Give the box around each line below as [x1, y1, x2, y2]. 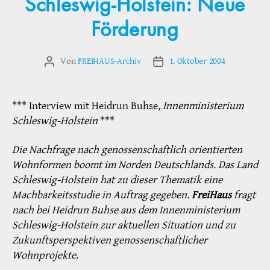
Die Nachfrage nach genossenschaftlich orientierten [12, 142, 242, 157]
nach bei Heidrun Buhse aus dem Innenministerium [12, 202, 240, 217]
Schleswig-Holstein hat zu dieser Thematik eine [12, 172, 222, 187]
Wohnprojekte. [12, 248, 78, 262]
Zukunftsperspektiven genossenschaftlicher [12, 233, 207, 247]
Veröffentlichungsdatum [157, 56, 246, 68]
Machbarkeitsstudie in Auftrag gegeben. [12, 187, 192, 202]
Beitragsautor [49, 56, 98, 68]
